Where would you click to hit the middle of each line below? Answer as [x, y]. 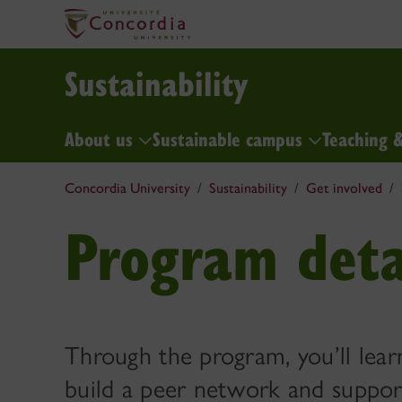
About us [101, 138]
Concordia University [127, 188]
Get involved [344, 188]
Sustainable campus [230, 138]
